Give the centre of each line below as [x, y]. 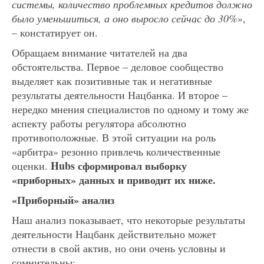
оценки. [31, 165]
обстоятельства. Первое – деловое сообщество [118, 66]
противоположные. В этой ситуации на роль [114, 137]
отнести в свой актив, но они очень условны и [119, 248]
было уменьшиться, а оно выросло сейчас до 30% [125, 18]
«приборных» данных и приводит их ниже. [114, 179]
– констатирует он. [55, 32]
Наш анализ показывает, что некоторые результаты [128, 220]
